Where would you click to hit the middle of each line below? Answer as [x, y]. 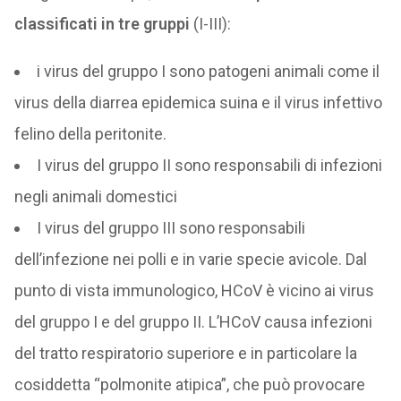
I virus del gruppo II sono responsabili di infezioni [209, 165]
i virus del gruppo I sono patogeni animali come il [208, 71]
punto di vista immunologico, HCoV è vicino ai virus [194, 290]
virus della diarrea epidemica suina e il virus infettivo [198, 102]
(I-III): [210, 24]
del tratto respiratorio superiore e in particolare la [185, 353]
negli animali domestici [95, 196]
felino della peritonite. [90, 134]
